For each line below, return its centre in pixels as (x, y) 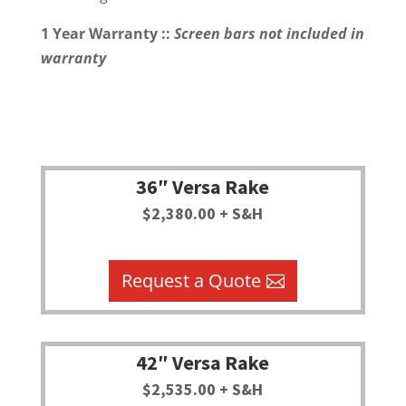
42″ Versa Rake (203, 363)
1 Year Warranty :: (107, 34)
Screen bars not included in (269, 34)
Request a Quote (191, 281)
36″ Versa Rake (203, 187)
